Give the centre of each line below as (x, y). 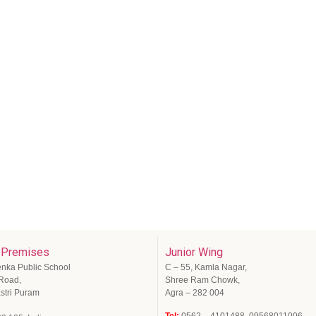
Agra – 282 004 (195, 293)
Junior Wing (194, 253)
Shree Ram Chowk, (202, 280)
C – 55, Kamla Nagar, (206, 268)
